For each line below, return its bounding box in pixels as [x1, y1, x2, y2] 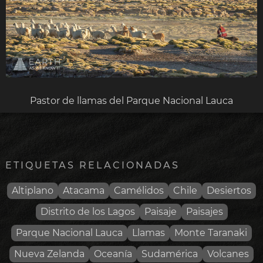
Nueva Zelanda [14, 248, 85, 259]
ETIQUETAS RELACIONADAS [5, 159, 180, 171]
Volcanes [207, 248, 249, 259]
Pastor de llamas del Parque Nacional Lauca [30, 95, 233, 106]
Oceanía [94, 248, 132, 259]
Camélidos [114, 184, 164, 196]
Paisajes [186, 205, 223, 217]
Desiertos [207, 184, 251, 196]
